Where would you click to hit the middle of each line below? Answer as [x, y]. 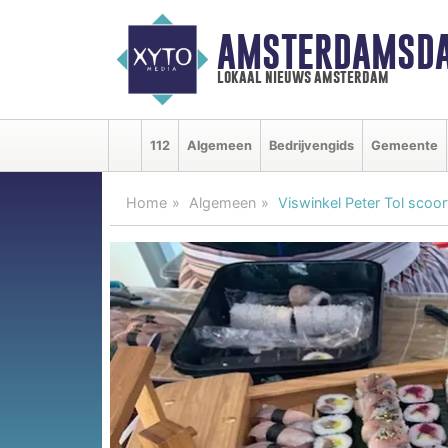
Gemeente [404, 145]
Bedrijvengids [311, 145]
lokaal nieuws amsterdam [302, 77]
